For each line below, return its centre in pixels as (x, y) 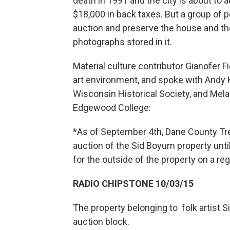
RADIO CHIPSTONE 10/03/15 (133, 184)
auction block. (102, 222)
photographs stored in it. (122, 42)
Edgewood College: (112, 108)
